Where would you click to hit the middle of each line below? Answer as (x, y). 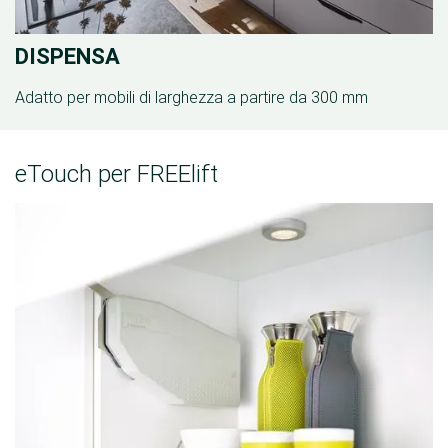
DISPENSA (67, 56)
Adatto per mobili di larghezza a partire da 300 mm (191, 97)
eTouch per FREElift (116, 174)
